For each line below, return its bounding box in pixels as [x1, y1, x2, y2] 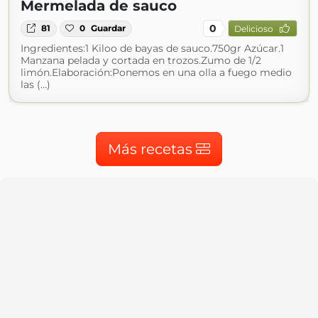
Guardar [91, 23, 126, 34]
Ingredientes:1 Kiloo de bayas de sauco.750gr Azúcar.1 [21, 42, 284, 55]
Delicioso [234, 23, 273, 34]
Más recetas [108, 141, 196, 158]
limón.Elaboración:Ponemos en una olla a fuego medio [21, 66, 292, 79]
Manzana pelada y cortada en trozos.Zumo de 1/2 [21, 54, 261, 67]
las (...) [21, 78, 50, 92]
